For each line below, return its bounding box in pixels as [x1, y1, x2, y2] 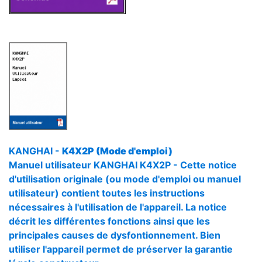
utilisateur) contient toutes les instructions [9, 187, 205, 199]
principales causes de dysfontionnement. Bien [9, 229, 220, 241]
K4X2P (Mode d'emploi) [62, 145, 173, 157]
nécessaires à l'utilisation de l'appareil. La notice [9, 201, 227, 213]
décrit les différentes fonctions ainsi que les [9, 215, 210, 227]
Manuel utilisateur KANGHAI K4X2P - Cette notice [9, 159, 237, 171]
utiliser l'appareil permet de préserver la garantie [9, 243, 233, 255]
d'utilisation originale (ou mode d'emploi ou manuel [9, 173, 241, 185]
